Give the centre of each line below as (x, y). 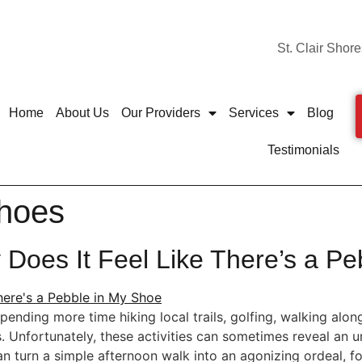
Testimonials (304, 149)
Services (253, 112)
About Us (82, 112)
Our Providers (160, 112)
